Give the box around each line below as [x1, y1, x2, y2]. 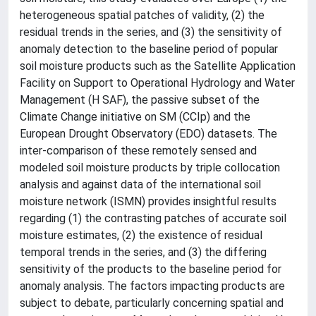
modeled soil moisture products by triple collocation [20, 161, 280, 174]
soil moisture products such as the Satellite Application [20, 59, 296, 73]
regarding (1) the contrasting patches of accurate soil [20, 212, 286, 225]
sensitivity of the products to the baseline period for [20, 262, 281, 276]
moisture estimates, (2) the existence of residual [20, 229, 262, 242]
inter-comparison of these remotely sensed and [20, 144, 257, 157]
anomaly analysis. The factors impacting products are [20, 279, 285, 293]
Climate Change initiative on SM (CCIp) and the [20, 110, 250, 123]
